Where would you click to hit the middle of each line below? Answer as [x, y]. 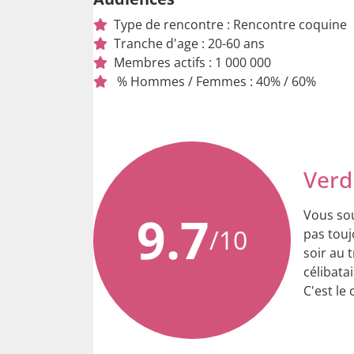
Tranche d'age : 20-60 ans [189, 43]
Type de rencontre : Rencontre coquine [230, 24]
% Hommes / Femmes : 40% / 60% [215, 81]
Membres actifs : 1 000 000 [192, 62]
